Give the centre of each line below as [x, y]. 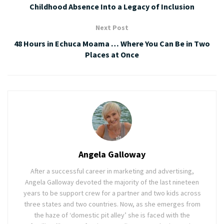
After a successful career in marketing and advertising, [112, 171]
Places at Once [112, 55]
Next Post [112, 28]
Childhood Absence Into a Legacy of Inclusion [112, 7]
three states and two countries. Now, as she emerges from [112, 204]
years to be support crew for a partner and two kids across [112, 193]
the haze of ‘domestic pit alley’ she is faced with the [112, 215]
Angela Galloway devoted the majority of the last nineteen [112, 182]
